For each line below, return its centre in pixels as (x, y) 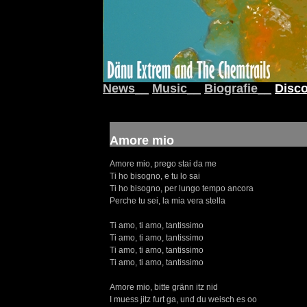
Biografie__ (238, 88)
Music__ (176, 88)
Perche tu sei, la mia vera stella (168, 201)
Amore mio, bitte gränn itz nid (164, 287)
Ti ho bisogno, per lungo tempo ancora (182, 188)
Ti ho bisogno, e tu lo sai (155, 176)
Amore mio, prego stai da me (163, 164)
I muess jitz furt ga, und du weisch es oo (183, 299)
